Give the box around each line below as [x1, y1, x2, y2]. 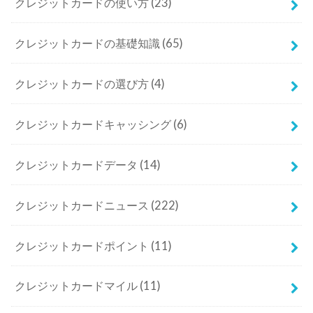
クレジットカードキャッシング [15, 117, 174, 131]
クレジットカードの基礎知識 [15, 36, 163, 50]
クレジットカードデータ [15, 157, 140, 172]
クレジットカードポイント [15, 238, 152, 253]
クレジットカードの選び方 [15, 76, 152, 91]
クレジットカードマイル [15, 279, 140, 293]
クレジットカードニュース [15, 198, 152, 212]
